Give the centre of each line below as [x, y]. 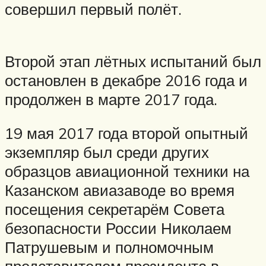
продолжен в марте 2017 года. [111, 99]
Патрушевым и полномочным [109, 247]
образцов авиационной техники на [127, 171]
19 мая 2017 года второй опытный [126, 133]
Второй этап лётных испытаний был [133, 61]
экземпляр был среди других [107, 152]
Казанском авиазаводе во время [120, 190]
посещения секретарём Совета [115, 209]
